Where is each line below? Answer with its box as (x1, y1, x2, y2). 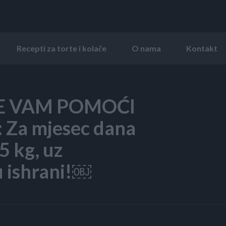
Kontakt (186, 43, 217, 53)
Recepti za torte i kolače (17, 43, 106, 53)
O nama (132, 43, 161, 53)
